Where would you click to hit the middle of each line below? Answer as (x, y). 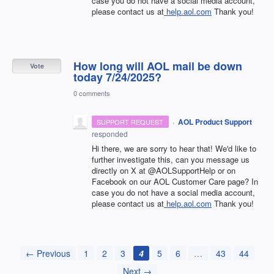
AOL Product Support (215, 122)
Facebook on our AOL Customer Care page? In (175, 182)
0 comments (92, 93)
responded (110, 134)
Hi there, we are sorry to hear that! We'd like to (174, 149)
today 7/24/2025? (117, 77)
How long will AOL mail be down (158, 66)
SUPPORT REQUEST (130, 122)
